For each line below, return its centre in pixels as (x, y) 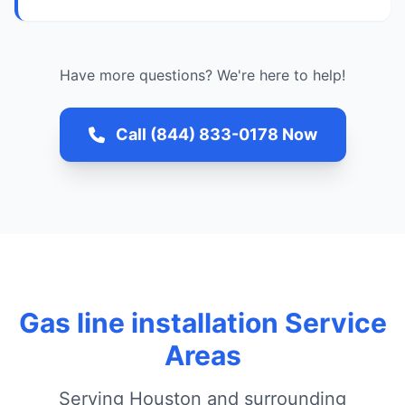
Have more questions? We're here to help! (202, 75)
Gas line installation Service (202, 323)
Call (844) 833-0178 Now (216, 134)
